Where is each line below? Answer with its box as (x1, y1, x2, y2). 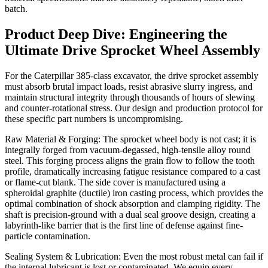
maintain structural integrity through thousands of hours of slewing (5, 92, 255, 102)
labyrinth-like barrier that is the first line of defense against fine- (5, 220, 243, 230)
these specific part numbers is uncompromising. (5, 113, 183, 124)
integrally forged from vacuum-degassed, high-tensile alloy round (5, 144, 251, 155)
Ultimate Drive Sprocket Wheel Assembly (5, 42, 260, 58)
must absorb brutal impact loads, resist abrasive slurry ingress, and (5, 81, 252, 92)
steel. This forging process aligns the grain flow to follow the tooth (5, 155, 255, 166)
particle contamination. (5, 230, 90, 241)
